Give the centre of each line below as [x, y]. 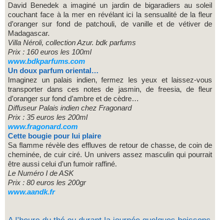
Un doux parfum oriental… [53, 71]
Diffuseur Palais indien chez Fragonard [70, 108]
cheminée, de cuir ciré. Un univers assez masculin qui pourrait [110, 155]
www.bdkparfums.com [46, 61]
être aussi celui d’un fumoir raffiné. [62, 164]
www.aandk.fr [31, 192]
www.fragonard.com [43, 127]
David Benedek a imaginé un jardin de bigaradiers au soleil [110, 5]
